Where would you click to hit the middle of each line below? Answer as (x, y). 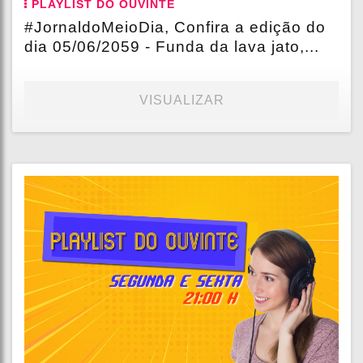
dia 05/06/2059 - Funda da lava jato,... (172, 47)
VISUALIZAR (181, 100)
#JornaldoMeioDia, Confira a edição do (175, 28)
